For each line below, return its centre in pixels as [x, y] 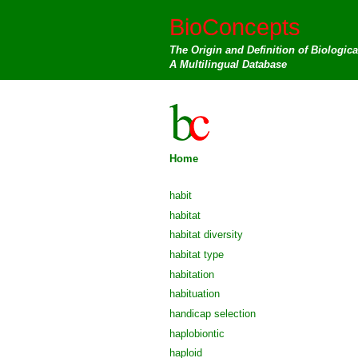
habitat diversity [206, 235]
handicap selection [213, 313]
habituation [195, 294]
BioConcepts [235, 27]
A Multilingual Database [228, 64]
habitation [192, 274]
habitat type [197, 254]
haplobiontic [197, 333]
